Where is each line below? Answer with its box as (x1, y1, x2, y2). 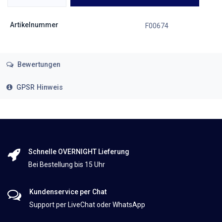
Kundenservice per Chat (29, 188, 107, 196)
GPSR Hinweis (16, 83, 63, 92)
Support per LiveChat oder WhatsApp (29, 201, 145, 209)
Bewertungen (15, 60, 60, 69)
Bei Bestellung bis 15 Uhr (28, 161, 105, 169)
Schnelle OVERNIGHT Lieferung (28, 148, 129, 156)
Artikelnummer (9, 20, 58, 29)
